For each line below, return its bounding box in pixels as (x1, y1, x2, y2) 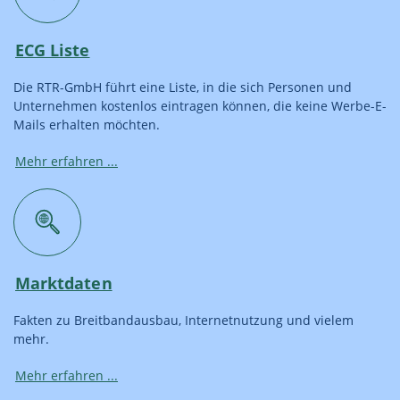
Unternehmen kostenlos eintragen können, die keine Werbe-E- (13, 96, 387, 114)
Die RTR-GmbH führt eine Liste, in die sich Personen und (13, 78, 352, 96)
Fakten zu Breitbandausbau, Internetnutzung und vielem (13, 311, 354, 329)
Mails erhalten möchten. (13, 115, 160, 133)
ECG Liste (15, 38, 90, 61)
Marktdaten (15, 271, 112, 294)
